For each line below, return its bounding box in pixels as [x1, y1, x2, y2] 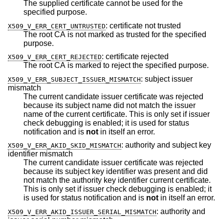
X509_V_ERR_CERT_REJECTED [8, 53, 102, 61]
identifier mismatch [8, 150, 73, 158]
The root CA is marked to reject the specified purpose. [23, 61, 209, 70]
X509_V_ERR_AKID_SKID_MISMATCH [8, 142, 121, 150]
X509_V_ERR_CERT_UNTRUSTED [8, 22, 106, 30]
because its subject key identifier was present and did [23, 167, 92, 176]
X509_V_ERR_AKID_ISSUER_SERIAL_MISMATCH [8, 208, 156, 216]
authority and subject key [125, 141, 211, 150]
